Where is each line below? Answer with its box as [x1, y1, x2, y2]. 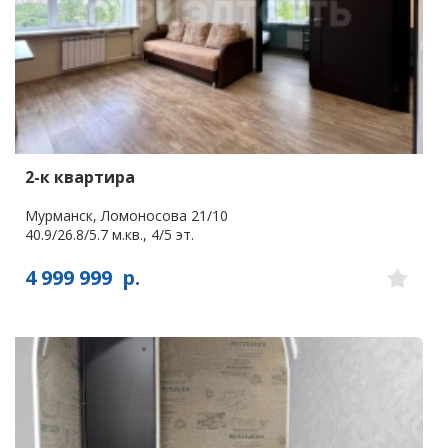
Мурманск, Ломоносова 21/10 [25, 206, 228, 226]
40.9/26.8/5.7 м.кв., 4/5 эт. [25, 225, 194, 245]
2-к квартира [25, 166, 135, 189]
